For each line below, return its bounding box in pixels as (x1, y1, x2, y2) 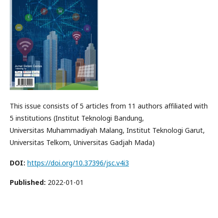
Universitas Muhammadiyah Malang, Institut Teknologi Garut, (10, 125, 205, 135)
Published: (10, 177, 48, 187)
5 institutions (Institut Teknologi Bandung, (10, 113, 144, 123)
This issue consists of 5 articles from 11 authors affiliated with (10, 101, 208, 110)
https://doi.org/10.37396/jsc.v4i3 (27, 158, 129, 167)
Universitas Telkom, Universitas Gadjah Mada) (10, 137, 155, 147)
